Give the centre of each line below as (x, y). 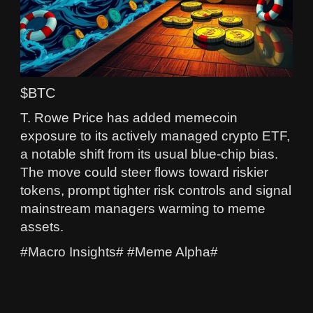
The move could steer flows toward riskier (144, 173)
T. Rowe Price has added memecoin (129, 118)
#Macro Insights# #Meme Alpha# (119, 252)
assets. (42, 227)
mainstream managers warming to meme (143, 209)
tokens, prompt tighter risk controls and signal (156, 191)
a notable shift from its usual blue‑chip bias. (149, 154)
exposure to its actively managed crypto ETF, (155, 136)
